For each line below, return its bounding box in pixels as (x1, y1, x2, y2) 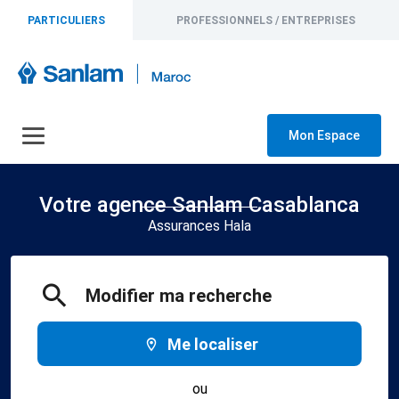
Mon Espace (289, 128, 360, 142)
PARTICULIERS (28, 13, 106, 27)
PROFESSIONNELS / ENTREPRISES (176, 13, 356, 27)
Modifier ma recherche (85, 285, 272, 306)
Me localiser (167, 334, 259, 354)
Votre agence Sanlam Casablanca (39, 192, 360, 217)
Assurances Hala (148, 217, 251, 234)
